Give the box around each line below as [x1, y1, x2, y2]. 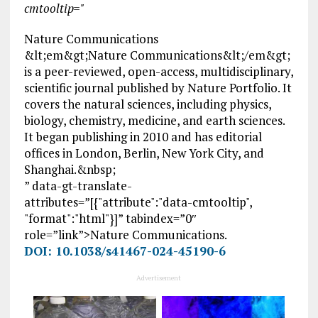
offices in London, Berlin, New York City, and [23, 145, 264, 162]
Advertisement [136, 273, 182, 283]
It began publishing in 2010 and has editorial [23, 128, 262, 146]
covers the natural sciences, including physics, [23, 96, 271, 113]
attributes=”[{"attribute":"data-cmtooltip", [23, 194, 252, 211]
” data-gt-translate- [23, 177, 132, 194]
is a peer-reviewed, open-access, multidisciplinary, [23, 63, 293, 80]
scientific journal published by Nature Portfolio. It [23, 79, 292, 97]
